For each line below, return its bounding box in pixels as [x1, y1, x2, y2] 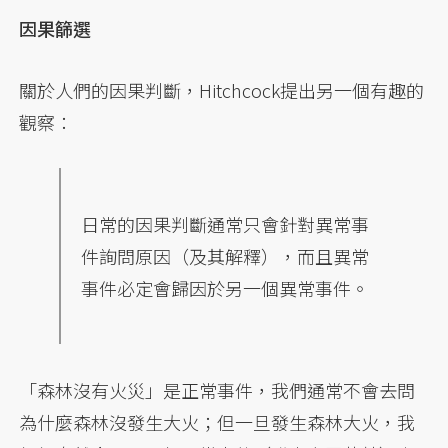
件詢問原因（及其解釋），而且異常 [81, 243, 370, 270]
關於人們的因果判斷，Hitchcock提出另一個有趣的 [19, 77, 425, 104]
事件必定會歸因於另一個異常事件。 [81, 275, 370, 302]
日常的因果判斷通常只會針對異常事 [81, 211, 370, 238]
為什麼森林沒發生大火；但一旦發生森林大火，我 [19, 409, 416, 436]
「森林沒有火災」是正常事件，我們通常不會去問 [19, 377, 416, 404]
